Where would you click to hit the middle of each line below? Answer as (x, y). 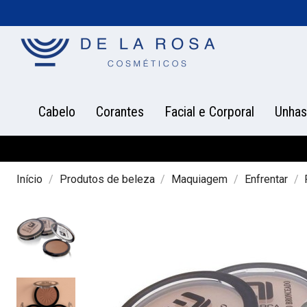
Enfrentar (266, 179)
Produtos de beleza (107, 179)
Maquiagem (200, 179)
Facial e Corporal (209, 112)
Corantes (120, 112)
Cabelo (57, 112)
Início (29, 179)
